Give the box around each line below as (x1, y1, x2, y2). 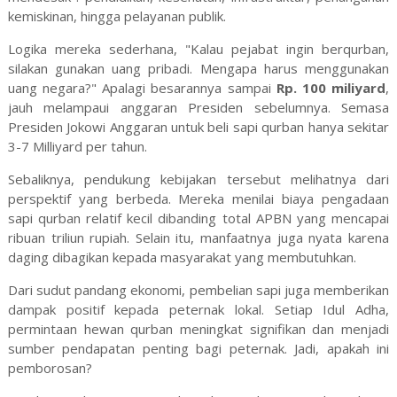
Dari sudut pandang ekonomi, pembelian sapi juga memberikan (7, 281, 390, 300)
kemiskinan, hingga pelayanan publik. (7, 7, 226, 26)
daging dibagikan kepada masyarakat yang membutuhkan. (7, 248, 356, 267)
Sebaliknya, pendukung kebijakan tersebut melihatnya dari (7, 170, 390, 189)
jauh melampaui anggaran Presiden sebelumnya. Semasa (7, 98, 390, 117)
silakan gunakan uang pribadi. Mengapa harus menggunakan (7, 59, 390, 78)
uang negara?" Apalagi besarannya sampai (7, 79, 276, 97)
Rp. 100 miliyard (276, 79, 386, 97)
